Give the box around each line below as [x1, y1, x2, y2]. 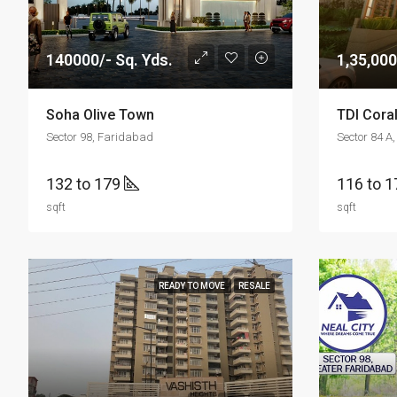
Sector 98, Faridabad [46, 130, 153, 144]
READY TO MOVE [158, 281, 227, 291]
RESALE [237, 281, 270, 291]
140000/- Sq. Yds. [46, 51, 173, 69]
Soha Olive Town [46, 106, 154, 123]
